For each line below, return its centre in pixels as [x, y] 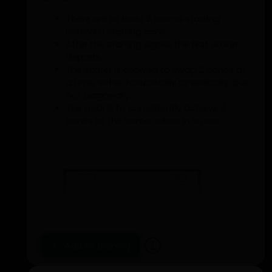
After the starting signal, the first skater [152, 45]
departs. [84, 57]
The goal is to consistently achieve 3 [146, 108]
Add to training [97, 246]
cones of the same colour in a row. [142, 121]
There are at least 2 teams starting [143, 19]
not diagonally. [98, 96]
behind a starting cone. [117, 32]
